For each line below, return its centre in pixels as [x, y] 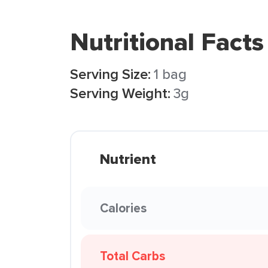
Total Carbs [133, 256]
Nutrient [128, 159]
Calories [123, 208]
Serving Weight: [120, 93]
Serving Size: [110, 74]
